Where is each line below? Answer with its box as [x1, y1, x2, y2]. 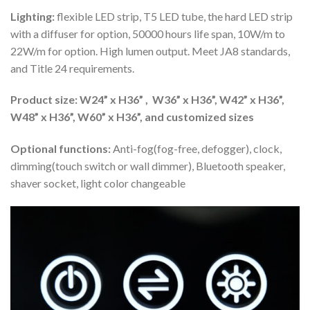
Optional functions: [10, 142, 111, 156]
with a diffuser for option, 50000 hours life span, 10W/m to [10, 26, 285, 40]
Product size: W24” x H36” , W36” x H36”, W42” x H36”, [10, 93, 284, 107]
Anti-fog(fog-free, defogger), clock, [111, 142, 282, 156]
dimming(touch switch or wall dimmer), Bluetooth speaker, [10, 159, 285, 173]
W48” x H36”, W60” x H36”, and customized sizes [10, 110, 254, 124]
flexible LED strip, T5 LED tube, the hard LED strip [55, 9, 293, 23]
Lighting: [10, 9, 55, 23]
